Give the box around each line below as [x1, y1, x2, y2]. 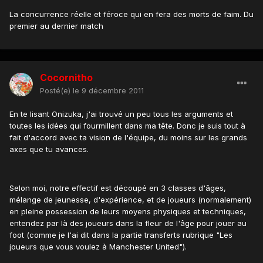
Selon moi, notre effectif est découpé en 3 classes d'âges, [9, 183, 226, 193]
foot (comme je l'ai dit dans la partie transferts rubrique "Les [9, 230, 232, 240]
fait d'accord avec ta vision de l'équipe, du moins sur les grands [9, 133, 247, 143]
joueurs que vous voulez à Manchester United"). [9, 242, 187, 252]
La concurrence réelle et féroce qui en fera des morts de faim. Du [9, 9, 254, 19]
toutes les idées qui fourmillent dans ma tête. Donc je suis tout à [9, 121, 245, 131]
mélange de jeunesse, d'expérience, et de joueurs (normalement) [9, 195, 251, 205]
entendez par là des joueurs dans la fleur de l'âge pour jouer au [9, 218, 247, 228]
